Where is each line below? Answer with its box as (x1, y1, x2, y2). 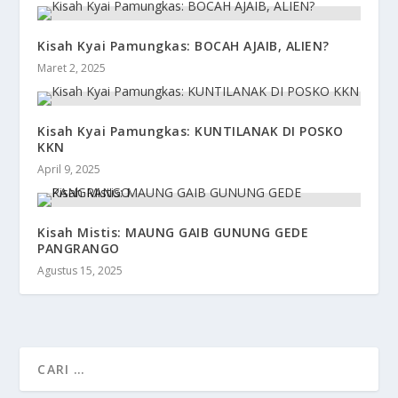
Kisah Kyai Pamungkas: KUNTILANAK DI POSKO (37, 123, 344, 140)
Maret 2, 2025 (37, 60, 107, 76)
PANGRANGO (37, 240, 120, 258)
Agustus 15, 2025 (37, 263, 123, 279)
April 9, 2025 (37, 162, 101, 178)
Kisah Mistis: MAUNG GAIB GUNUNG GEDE (37, 224, 309, 242)
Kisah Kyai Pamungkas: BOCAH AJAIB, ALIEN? (37, 37, 330, 55)
